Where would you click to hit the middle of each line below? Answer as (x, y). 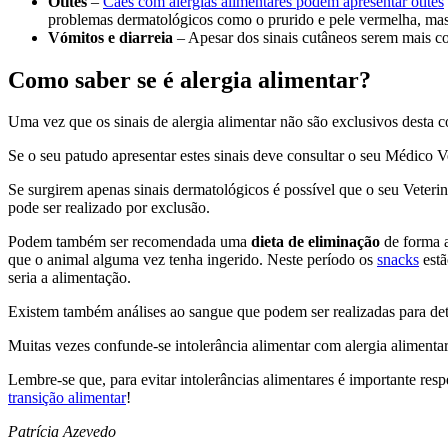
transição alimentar (67, 398)
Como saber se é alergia (130, 79)
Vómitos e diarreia (110, 37)
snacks (398, 260)
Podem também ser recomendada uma (129, 242)
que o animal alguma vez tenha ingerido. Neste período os (192, 260)
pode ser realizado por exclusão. (109, 208)
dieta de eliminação (315, 242)
